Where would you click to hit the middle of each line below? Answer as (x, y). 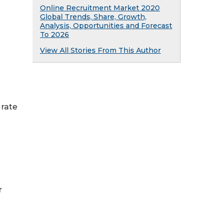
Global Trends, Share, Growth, (93, 17)
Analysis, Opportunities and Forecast (106, 26)
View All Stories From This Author (100, 50)
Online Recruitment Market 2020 (100, 8)
